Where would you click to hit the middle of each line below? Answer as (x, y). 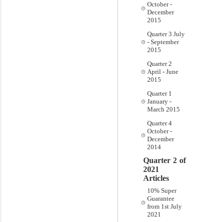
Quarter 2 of (165, 160)
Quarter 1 (160, 93)
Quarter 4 (160, 123)
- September (163, 42)
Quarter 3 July (166, 34)
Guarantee (161, 198)
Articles (156, 178)
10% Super (162, 191)
